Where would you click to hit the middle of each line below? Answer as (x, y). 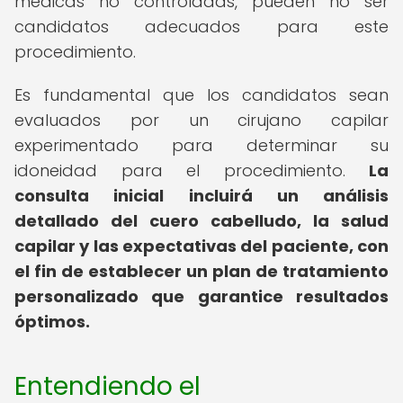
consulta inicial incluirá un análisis (201, 196)
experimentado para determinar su (201, 145)
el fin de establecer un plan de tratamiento (201, 271)
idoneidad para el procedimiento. (192, 170)
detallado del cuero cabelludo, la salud (201, 221)
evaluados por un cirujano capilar (201, 120)
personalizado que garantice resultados (201, 296)
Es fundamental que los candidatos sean (201, 95)
